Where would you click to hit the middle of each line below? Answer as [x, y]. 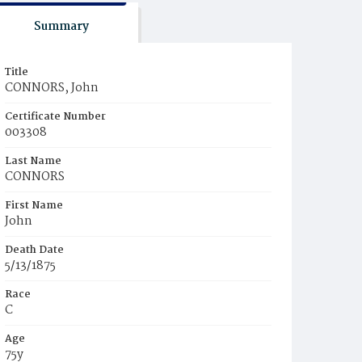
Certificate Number [55, 117]
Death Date [34, 250]
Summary [61, 27]
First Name [34, 206]
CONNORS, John [52, 88]
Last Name [33, 161]
